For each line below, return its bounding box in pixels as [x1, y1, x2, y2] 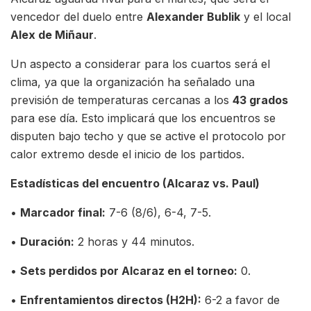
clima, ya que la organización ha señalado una [10, 74, 255, 89]
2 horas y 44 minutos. [74, 234, 194, 249]
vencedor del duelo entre [10, 9, 146, 24]
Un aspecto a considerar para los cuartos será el [10, 56, 270, 71]
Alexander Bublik [146, 9, 240, 24]
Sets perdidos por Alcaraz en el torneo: [20, 263, 237, 278]
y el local [240, 9, 291, 24]
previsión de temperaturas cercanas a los [10, 92, 233, 107]
